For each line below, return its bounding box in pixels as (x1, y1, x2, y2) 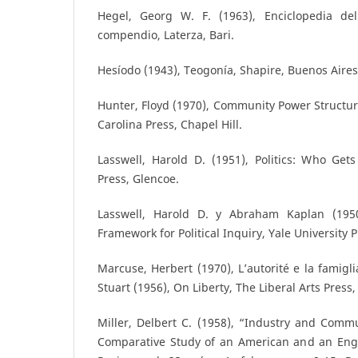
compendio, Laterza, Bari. (97, 27, 234, 43)
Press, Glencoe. (97, 171, 179, 187)
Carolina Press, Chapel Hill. (97, 117, 242, 133)
